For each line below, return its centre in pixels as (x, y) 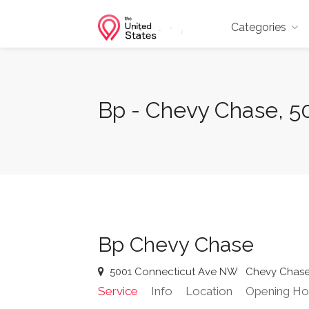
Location (209, 291)
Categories (259, 27)
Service (118, 291)
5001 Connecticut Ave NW (175, 272)
